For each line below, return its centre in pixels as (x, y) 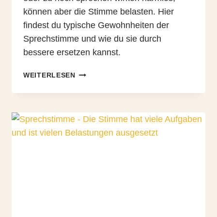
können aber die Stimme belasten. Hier (99, 12)
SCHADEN (93, 129)
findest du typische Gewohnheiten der (96, 25)
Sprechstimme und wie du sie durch (92, 39)
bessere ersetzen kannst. (72, 53)
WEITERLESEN (49, 75)
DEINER (89, 106)
